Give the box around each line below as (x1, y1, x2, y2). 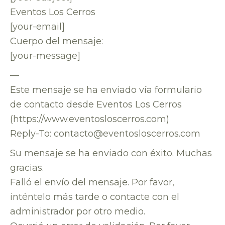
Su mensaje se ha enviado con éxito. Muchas (10, 148, 212, 159)
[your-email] (10, 21, 65, 32)
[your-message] (10, 50, 80, 61)
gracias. (10, 162, 44, 173)
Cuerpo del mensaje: (10, 36, 103, 47)
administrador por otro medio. (10, 206, 145, 217)
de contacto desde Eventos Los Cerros (10, 99, 182, 110)
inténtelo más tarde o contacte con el (10, 191, 179, 202)
